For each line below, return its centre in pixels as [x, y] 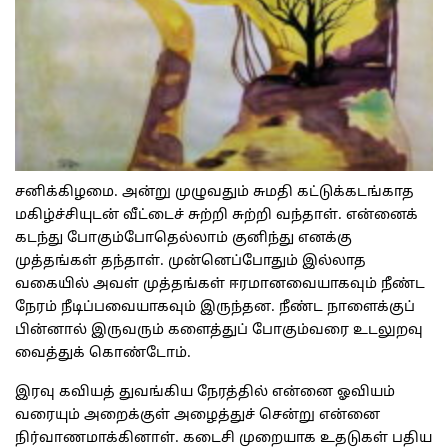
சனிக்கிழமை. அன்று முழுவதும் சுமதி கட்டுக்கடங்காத [214, 193]
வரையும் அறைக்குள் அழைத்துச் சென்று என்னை [197, 416]
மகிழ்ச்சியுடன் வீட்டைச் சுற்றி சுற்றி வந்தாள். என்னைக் [216, 216]
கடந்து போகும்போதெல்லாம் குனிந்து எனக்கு [183, 239]
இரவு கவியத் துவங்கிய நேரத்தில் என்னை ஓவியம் [205, 393]
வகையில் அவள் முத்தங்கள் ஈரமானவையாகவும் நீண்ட [220, 285]
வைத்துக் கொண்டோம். [103, 354]
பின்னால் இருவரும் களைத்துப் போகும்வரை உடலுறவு [219, 331]
